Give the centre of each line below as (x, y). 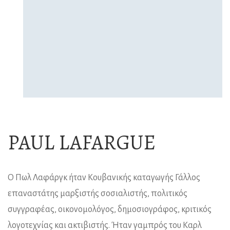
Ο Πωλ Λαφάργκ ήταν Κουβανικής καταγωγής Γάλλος (104, 177)
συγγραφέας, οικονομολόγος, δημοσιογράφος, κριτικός (110, 209)
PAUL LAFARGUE (82, 142)
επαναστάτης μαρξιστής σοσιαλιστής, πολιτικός (98, 193)
